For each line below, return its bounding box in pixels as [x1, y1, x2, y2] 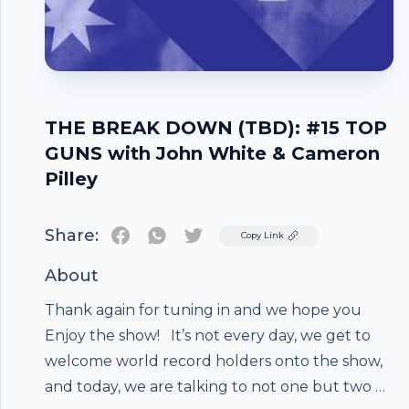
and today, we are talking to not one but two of [45, 378, 390, 395]
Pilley [45, 168, 98, 190]
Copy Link [241, 230, 284, 240]
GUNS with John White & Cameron [45, 142, 380, 164]
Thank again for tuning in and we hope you [45, 301, 362, 319]
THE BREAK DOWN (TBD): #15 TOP [45, 117, 387, 139]
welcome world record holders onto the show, [45, 352, 383, 370]
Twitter [193, 225, 246, 243]
